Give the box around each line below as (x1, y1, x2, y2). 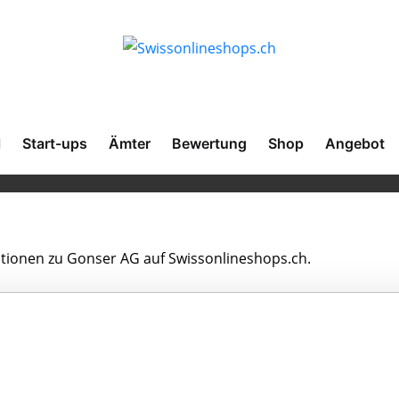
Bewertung (172, 134, 247, 152)
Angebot (325, 134, 385, 152)
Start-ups (22, 134, 87, 152)
